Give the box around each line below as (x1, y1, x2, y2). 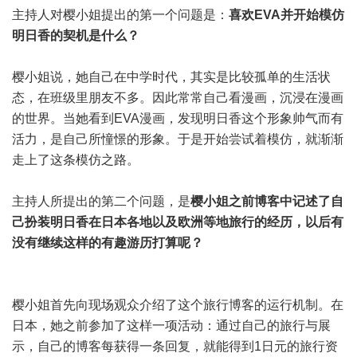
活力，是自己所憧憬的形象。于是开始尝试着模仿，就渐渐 (12, 132, 343, 146)
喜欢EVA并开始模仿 (229, 8, 344, 22)
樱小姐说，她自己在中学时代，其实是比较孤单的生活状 (12, 70, 331, 84)
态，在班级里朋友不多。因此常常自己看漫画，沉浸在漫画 (12, 91, 343, 104)
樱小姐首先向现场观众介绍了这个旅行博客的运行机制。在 (12, 298, 343, 312)
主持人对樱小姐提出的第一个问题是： (12, 8, 229, 22)
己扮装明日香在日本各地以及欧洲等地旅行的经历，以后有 (12, 215, 343, 229)
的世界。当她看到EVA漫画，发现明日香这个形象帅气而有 (12, 112, 343, 125)
